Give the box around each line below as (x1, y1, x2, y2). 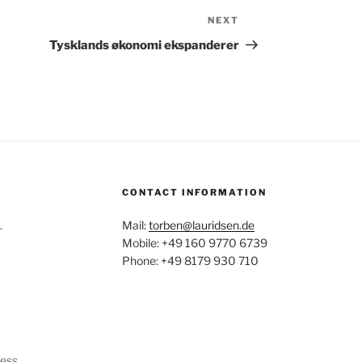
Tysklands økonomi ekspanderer (49, 38, 240, 53)
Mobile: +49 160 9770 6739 (121, 236, 267, 250)
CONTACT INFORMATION (121, 187, 267, 199)
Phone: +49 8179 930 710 (121, 254, 259, 268)
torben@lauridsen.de (148, 218, 255, 233)
